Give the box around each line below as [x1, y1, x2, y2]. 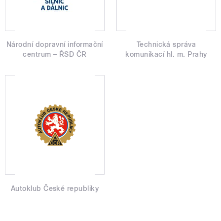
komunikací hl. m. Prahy [125, 50, 207, 59]
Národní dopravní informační [6, 40, 103, 49]
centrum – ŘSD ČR [23, 50, 87, 59]
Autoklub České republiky [10, 184, 99, 192]
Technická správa [136, 40, 196, 49]
